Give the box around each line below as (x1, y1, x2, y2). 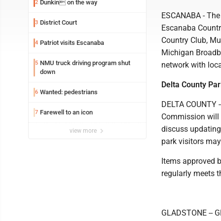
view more (70, 127, 98, 134)
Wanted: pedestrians (40, 88, 98, 96)
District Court (40, 19, 77, 26)
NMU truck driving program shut (40, 59, 130, 67)
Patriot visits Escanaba (40, 39, 104, 46)
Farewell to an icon (40, 109, 93, 116)
